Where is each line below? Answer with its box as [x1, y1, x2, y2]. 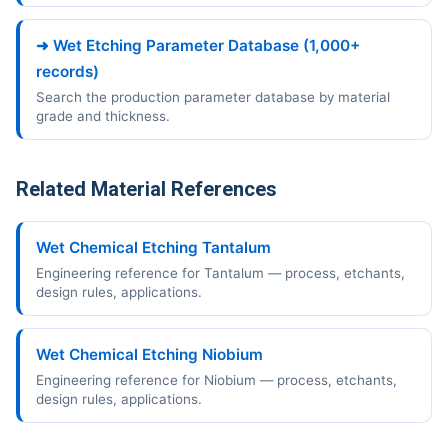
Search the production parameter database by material [36, 89, 390, 106]
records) [36, 62, 99, 82]
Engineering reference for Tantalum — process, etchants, [36, 265, 405, 282]
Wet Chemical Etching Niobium [36, 345, 263, 365]
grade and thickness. [36, 108, 170, 125]
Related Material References [16, 177, 277, 202]
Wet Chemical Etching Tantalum [36, 238, 271, 258]
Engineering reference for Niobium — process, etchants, [36, 372, 397, 389]
